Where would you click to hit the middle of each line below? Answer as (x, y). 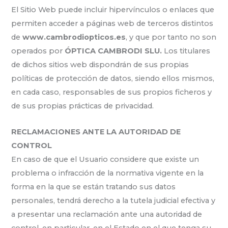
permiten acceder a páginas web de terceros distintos (112, 24)
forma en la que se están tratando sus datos (94, 187)
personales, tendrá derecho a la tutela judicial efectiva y (113, 200)
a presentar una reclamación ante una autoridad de (107, 214)
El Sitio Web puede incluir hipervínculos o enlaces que (113, 10)
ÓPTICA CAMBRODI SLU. (115, 51)
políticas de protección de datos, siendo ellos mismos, (113, 79)
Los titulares (187, 51)
